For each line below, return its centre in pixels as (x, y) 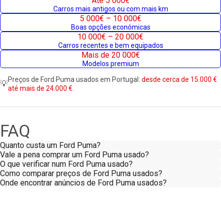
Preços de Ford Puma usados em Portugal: (75, 79)
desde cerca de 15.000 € (179, 79)
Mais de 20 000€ (110, 55)
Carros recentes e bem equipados (110, 45)
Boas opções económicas (110, 27)
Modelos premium (110, 64)
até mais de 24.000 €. (41, 88)
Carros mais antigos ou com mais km (110, 9)
